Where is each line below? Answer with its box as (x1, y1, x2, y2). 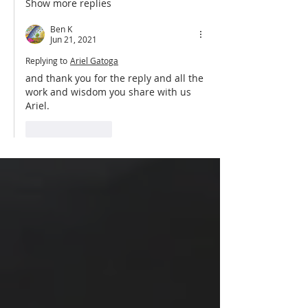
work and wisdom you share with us (25, 85, 194, 98)
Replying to (25, 54, 67, 66)
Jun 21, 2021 (50, 33, 97, 45)
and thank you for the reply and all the (25, 71, 206, 85)
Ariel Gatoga (70, 54, 118, 66)
